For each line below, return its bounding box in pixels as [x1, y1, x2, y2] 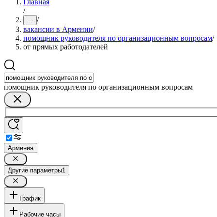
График [19, 194, 41, 202]
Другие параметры [8, 166, 62, 174]
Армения [8, 144, 33, 152]
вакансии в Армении [23, 25, 93, 33]
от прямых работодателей [23, 43, 108, 51]
